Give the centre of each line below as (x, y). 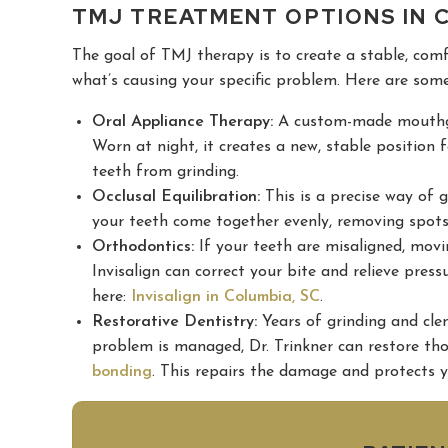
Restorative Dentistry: (174, 321)
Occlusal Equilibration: (176, 196)
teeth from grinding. (165, 171)
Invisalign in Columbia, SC (225, 296)
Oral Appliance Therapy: (182, 121)
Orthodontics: (143, 246)
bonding (122, 371)
